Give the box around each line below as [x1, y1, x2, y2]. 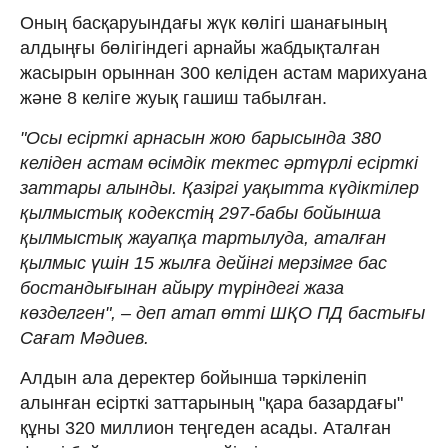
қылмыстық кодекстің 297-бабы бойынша [20, 203, 381, 224]
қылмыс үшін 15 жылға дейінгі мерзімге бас [20, 253, 387, 274]
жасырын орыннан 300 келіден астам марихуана [20, 63, 427, 84]
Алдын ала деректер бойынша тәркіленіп [20, 368, 367, 389]
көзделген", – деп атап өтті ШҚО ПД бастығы [20, 303, 425, 324]
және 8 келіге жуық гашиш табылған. [20, 88, 327, 109]
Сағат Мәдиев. [20, 328, 149, 349]
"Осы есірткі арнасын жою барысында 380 [20, 128, 381, 149]
